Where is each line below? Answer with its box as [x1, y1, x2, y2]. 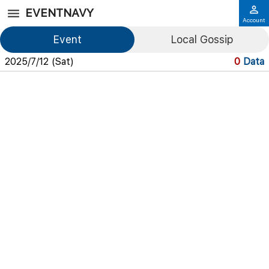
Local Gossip [171, 33, 233, 46]
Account [243, 16, 265, 23]
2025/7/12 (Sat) [5, 56, 74, 67]
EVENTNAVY [25, 6, 94, 20]
